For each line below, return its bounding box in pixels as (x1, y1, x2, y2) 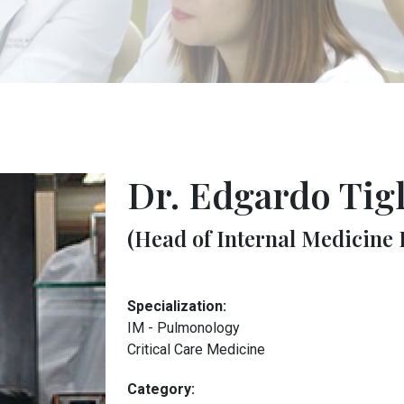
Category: (127, 381, 195, 398)
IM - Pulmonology (127, 319, 240, 336)
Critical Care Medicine (127, 341, 265, 358)
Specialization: (127, 298, 226, 315)
